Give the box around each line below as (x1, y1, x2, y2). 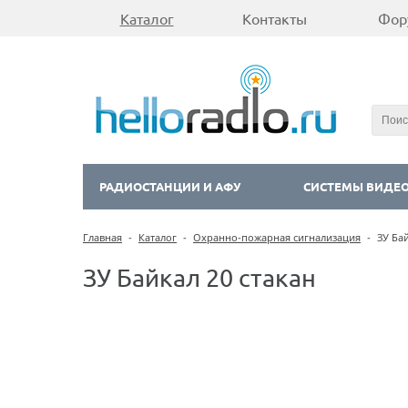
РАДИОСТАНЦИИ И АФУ (99, 178, 240, 194)
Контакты (241, 9, 307, 27)
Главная (83, 230, 122, 244)
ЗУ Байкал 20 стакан (83, 261, 316, 292)
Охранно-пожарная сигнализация (193, 230, 361, 244)
